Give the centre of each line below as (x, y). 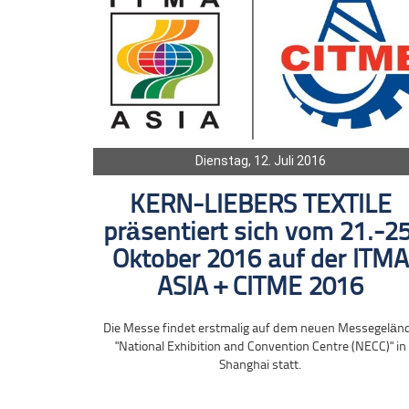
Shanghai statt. (261, 365)
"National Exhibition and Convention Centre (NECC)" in (260, 347)
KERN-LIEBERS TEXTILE (260, 205)
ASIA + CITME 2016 (261, 288)
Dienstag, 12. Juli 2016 (260, 160)
